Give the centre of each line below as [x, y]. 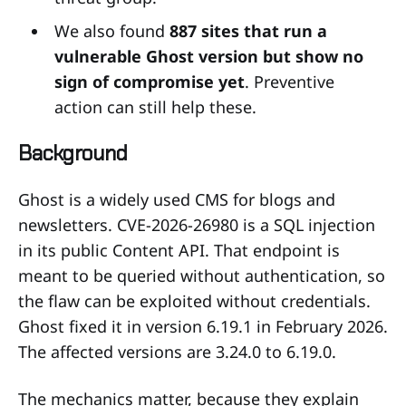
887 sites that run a [248, 30]
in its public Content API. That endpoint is [179, 250]
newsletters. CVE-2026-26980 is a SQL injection [197, 224]
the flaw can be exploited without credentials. [194, 300]
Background [73, 153]
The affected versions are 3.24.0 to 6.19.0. [177, 351]
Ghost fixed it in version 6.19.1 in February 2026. [203, 326]
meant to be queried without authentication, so [202, 275]
